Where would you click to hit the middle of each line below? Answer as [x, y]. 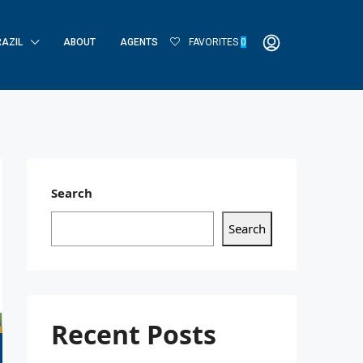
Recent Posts [134, 334]
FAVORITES [214, 42]
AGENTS [139, 42]
